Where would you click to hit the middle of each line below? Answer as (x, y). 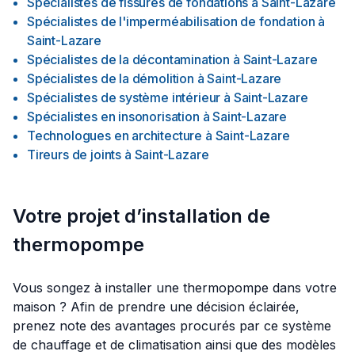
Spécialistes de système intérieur (124, 97)
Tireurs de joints (74, 155)
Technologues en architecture (115, 136)
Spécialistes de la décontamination (129, 59)
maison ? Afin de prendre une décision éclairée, (156, 307)
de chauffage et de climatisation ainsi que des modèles (174, 345)
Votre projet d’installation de (141, 216)
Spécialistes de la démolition (111, 78)
